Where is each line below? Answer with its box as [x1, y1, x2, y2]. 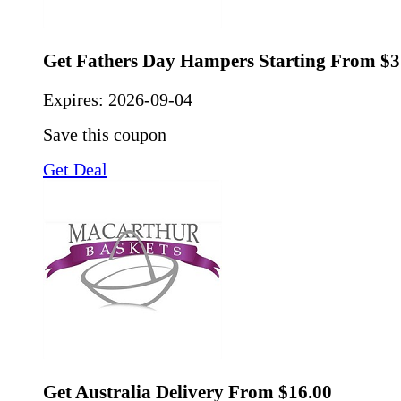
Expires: [43, 89, 108, 109]
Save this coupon [43, 124, 166, 144]
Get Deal [43, 158, 107, 179]
